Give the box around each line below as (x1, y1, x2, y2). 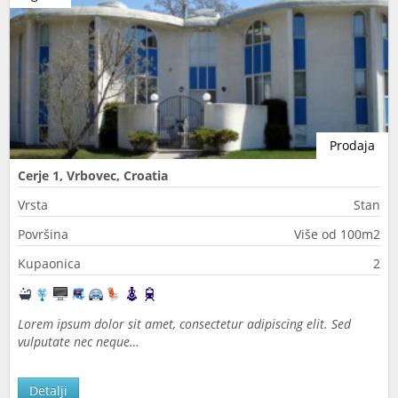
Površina (18, 226, 68, 243)
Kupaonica (18, 255, 81, 272)
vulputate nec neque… (18, 333, 139, 350)
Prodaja (330, 137, 375, 154)
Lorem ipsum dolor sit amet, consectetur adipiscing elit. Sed (18, 315, 351, 332)
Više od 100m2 (294, 226, 380, 243)
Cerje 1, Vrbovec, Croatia (18, 167, 168, 184)
